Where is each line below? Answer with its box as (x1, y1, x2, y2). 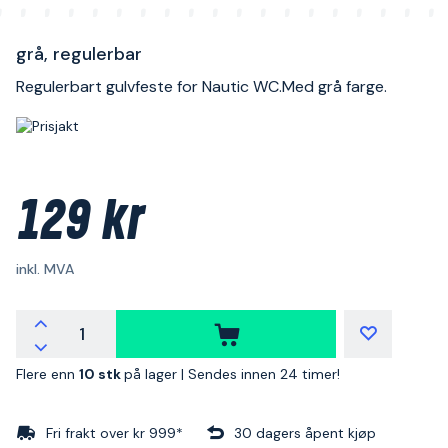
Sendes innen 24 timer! (188, 365, 340, 383)
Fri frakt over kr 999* (46, 424, 183, 442)
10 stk (79, 365, 124, 383)
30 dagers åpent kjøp (234, 424, 376, 442)
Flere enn (16, 365, 79, 383)
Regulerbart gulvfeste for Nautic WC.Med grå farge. (16, 76, 387, 97)
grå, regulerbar (16, 42, 142, 66)
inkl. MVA (16, 260, 74, 278)
